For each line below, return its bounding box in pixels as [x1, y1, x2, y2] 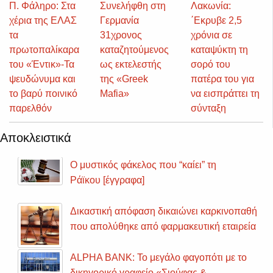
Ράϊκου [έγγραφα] [70, 175, 144, 186]
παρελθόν [9, 103, 52, 114]
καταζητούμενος [99, 44, 169, 55]
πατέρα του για [190, 74, 254, 85]
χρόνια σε [190, 30, 232, 41]
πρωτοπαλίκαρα [9, 44, 79, 55]
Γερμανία [99, 15, 139, 26]
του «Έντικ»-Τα [9, 59, 74, 70]
